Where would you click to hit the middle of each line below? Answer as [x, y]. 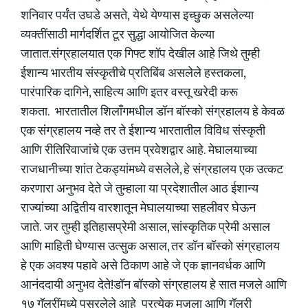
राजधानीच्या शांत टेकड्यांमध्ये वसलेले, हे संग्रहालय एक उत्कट [152, 170]
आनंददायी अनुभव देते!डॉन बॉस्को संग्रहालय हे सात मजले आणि [154, 285]
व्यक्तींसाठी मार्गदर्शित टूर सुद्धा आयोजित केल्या [118, 35]
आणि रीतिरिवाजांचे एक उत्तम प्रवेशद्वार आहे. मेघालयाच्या [139, 151]
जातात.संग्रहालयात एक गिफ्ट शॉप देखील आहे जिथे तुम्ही [140, 54]
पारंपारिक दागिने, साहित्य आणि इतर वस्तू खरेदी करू [129, 93]
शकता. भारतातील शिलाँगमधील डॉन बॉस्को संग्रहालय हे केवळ [153, 112]
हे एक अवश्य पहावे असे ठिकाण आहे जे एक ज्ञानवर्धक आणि [143, 266]
